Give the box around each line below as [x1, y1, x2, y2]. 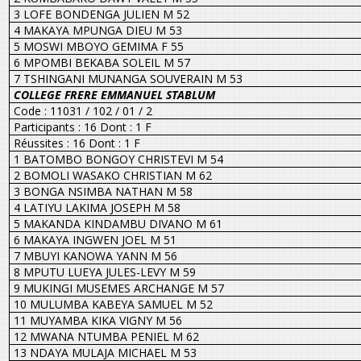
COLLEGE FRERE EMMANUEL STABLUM [13, 86, 215, 102]
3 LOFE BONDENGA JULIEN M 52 [13, 6, 189, 22]
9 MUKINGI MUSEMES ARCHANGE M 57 [13, 280, 224, 296]
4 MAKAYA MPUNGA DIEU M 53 [13, 22, 182, 38]
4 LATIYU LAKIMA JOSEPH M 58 [13, 199, 180, 215]
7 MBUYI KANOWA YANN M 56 [13, 247, 177, 263]
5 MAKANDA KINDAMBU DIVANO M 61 [13, 215, 222, 231]
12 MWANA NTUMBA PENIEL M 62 [13, 328, 199, 344]
